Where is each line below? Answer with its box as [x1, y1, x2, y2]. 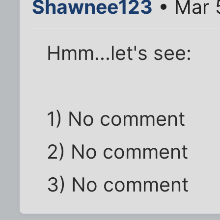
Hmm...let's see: [47, 41, 192, 65]
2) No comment [47, 139, 189, 164]
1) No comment [47, 107, 186, 131]
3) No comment [47, 172, 189, 196]
